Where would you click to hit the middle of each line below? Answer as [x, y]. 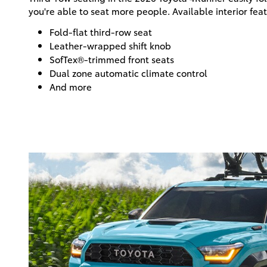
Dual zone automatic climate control [128, 73]
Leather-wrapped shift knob [110, 46]
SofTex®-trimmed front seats [112, 59]
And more [71, 87]
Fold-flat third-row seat [101, 32]
